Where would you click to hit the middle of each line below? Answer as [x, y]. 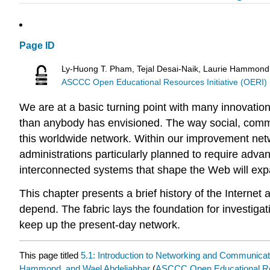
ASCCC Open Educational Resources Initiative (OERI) [165, 82]
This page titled [50, 255]
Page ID [37, 46]
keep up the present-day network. [100, 225]
